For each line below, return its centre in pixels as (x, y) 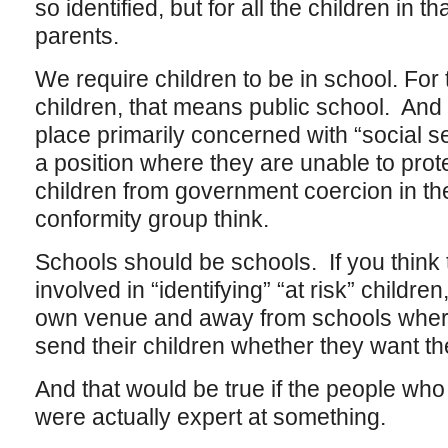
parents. (76, 36)
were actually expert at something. (213, 417)
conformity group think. (151, 219)
